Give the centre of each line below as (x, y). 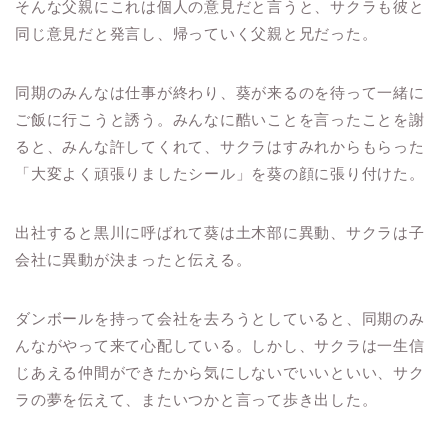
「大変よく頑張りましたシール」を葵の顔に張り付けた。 (220, 174)
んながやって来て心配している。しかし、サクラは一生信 (220, 346)
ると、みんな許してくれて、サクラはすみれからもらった (220, 147)
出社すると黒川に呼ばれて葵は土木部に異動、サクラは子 (220, 233)
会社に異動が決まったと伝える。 (133, 260)
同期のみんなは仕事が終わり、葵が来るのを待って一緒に (220, 93)
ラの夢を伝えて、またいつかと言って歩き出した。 (196, 400)
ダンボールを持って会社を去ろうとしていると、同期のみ (220, 319)
